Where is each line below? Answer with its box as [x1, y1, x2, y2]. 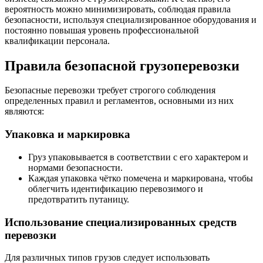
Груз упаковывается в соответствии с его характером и [28, 151, 248, 162]
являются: [5, 106, 44, 117]
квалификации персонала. [5, 35, 110, 46]
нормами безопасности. [28, 162, 123, 173]
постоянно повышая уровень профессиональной [5, 25, 199, 35]
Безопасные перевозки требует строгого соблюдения [5, 85, 215, 96]
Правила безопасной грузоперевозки [5, 58, 240, 73]
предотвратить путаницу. [28, 194, 129, 204]
